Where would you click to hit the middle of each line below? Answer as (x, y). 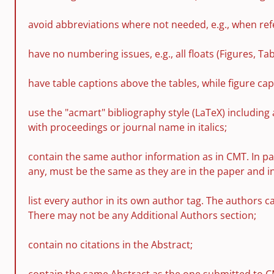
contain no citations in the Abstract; (110, 245)
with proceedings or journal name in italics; (128, 127)
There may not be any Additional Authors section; (142, 215)
